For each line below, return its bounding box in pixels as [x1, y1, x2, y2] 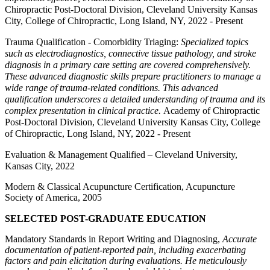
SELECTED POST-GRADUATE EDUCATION [5, 213, 206, 224]
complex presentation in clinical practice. [5, 105, 163, 116]
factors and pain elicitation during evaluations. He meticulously [5, 256, 246, 266]
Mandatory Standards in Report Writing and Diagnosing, [5, 234, 222, 244]
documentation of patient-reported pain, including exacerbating [5, 245, 246, 255]
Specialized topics [181, 37, 248, 47]
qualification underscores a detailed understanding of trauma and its [5, 94, 265, 104]
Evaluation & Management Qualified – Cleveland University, [5, 149, 237, 160]
